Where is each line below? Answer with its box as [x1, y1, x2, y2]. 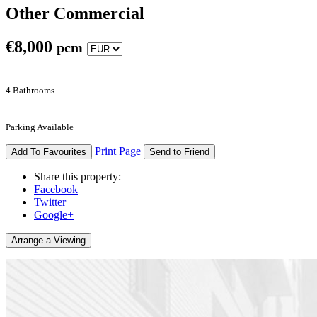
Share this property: [34, 170, 121, 183]
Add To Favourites [11, 146, 86, 157]
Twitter [34, 195, 66, 208]
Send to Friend [149, 146, 209, 157]
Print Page [95, 144, 141, 157]
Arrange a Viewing [11, 234, 86, 246]
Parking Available [6, 121, 74, 132]
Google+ [34, 208, 74, 221]
